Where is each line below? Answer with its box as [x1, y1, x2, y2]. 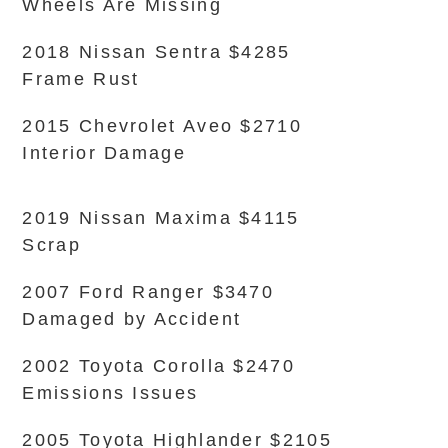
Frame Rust [22, 69, 140, 89]
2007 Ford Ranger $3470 [22, 282, 275, 302]
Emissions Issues [22, 383, 199, 403]
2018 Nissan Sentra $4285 [22, 42, 291, 62]
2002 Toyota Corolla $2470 [22, 356, 295, 376]
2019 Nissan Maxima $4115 [22, 208, 300, 228]
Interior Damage [22, 143, 186, 163]
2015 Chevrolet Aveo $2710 [22, 116, 302, 136]
